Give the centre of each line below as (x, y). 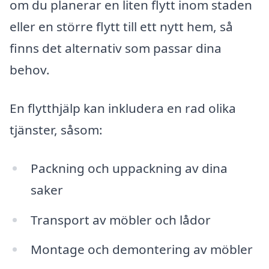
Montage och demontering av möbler (141, 249)
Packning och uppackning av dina (129, 168)
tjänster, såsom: (56, 130)
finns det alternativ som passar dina (116, 48)
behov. (30, 70)
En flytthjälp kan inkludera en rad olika (123, 108)
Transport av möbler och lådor (120, 219)
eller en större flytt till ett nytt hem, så (121, 27)
